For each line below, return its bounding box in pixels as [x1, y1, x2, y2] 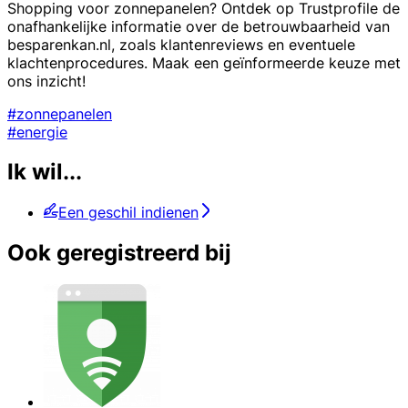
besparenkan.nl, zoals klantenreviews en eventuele [7, 35, 355, 54]
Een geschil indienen [58, 203, 199, 222]
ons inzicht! [7, 71, 86, 90]
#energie [7, 122, 67, 141]
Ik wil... [7, 158, 82, 186]
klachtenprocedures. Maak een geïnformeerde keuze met [7, 53, 401, 72]
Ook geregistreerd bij [7, 240, 231, 267]
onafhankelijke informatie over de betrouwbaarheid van [7, 16, 390, 36]
